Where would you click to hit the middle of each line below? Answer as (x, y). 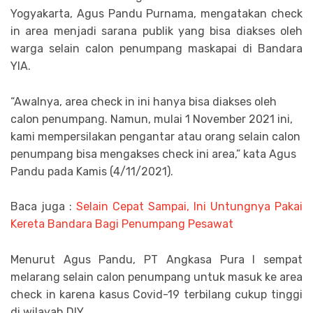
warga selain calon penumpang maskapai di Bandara (156, 49)
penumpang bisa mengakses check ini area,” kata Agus (153, 154)
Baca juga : (43, 207)
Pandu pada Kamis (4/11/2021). (92, 171)
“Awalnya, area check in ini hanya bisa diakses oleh (144, 101)
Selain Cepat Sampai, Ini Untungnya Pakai (189, 207)
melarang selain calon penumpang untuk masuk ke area (156, 277)
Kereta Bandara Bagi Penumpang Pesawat (122, 224)
